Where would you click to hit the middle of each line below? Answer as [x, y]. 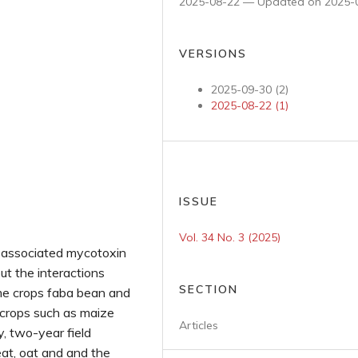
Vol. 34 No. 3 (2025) [230, 237]
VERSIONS [213, 54]
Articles [199, 325]
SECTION [209, 289]
